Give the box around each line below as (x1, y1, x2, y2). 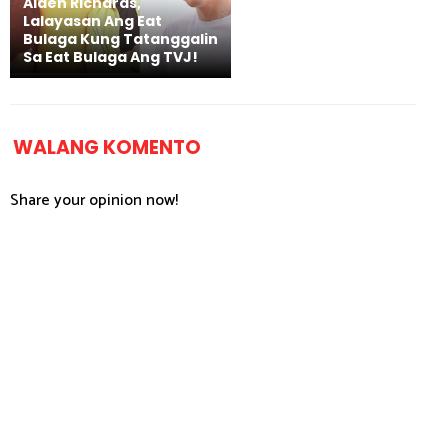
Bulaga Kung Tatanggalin (23, 29, 218, 50)
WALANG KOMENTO (13, 134, 201, 162)
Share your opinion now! (10, 187, 178, 215)
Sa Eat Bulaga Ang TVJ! (23, 47, 198, 68)
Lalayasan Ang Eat (23, 11, 162, 32)
